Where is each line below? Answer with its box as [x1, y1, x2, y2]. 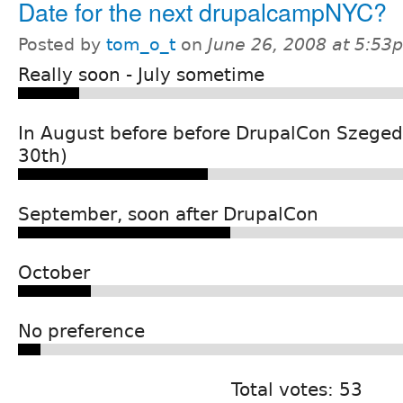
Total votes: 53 [231, 378, 363, 400]
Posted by [18, 34, 106, 54]
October [18, 261, 90, 283]
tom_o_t [106, 34, 175, 54]
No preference [18, 319, 145, 342]
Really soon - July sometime [18, 63, 264, 85]
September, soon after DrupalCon [18, 202, 318, 225]
